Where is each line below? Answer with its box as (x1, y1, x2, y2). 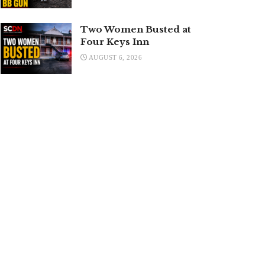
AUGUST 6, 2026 (87, 53, 143, 61)
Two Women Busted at (80, 23, 191, 35)
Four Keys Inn (80, 35, 149, 47)
